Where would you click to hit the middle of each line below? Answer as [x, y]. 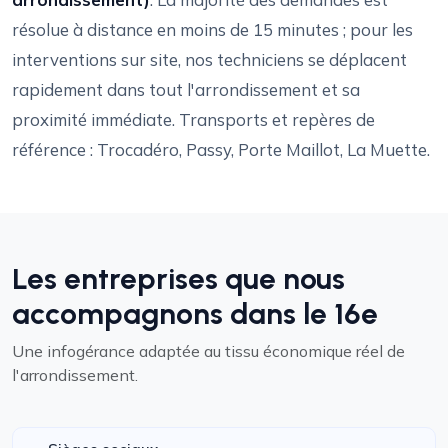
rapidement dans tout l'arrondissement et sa [186, 89]
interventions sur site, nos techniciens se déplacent [209, 59]
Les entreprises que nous [178, 278]
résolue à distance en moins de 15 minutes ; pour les [212, 29]
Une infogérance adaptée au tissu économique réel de [208, 351]
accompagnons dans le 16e [195, 313]
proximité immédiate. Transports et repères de [193, 119]
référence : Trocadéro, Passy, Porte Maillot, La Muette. [221, 149]
